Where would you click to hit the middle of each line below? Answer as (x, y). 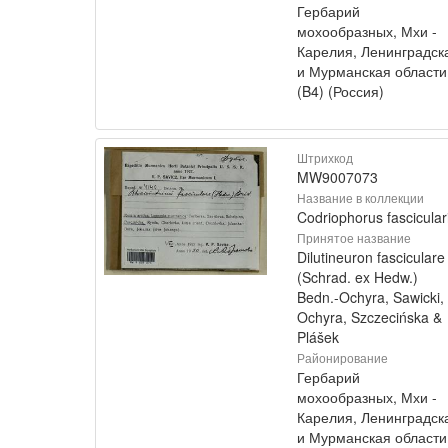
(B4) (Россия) (340, 91)
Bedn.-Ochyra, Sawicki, (370, 297)
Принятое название (354, 237)
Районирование (342, 357)
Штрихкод (325, 157)
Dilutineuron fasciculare (371, 257)
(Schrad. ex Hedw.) (357, 277)
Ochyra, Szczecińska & (369, 317)
